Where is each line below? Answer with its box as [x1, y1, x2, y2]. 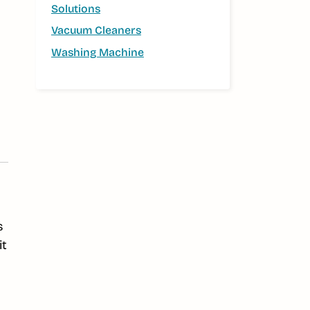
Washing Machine [51, 45, 144, 59]
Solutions [51, 2, 100, 16]
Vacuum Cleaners [51, 24, 141, 37]
